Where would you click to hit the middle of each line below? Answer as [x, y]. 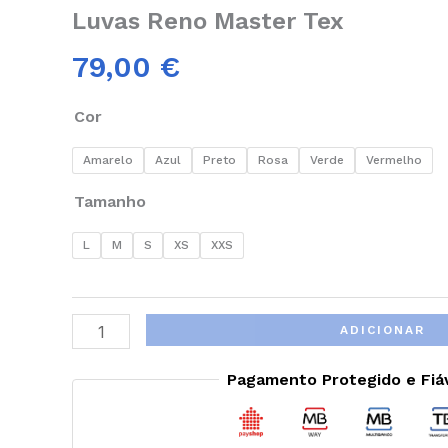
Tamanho [110, 202]
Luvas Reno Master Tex [208, 20]
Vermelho [394, 160]
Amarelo [108, 160]
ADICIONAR [383, 330]
